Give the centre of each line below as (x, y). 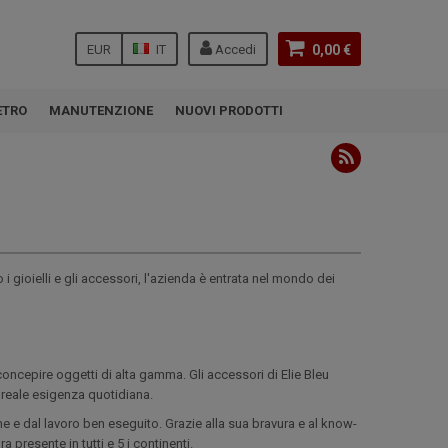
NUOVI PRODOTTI (229, 110)
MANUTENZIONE (101, 110)
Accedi (234, 49)
